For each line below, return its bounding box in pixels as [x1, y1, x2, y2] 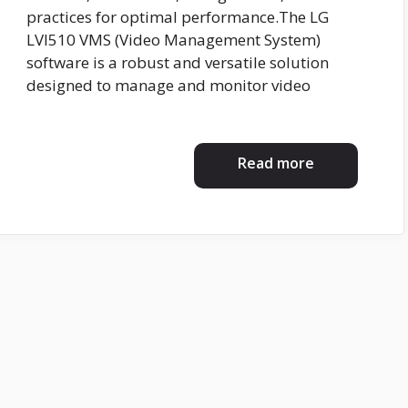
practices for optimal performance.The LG [26, 6, 329, 28]
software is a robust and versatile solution [26, 52, 329, 74]
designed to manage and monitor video [26, 75, 311, 97]
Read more [238, 152, 314, 173]
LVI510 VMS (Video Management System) [26, 29, 321, 51]
